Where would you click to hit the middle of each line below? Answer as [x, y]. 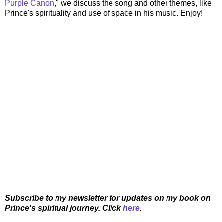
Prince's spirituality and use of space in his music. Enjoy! [104, 13]
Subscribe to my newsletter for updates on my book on [108, 198]
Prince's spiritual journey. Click [64, 208]
